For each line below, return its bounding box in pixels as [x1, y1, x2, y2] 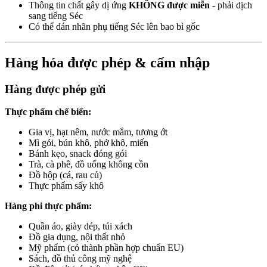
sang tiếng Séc [29, 10, 83, 21]
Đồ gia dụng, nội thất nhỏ [29, 232, 125, 243]
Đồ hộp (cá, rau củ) [29, 170, 102, 181]
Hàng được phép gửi [5, 82, 105, 95]
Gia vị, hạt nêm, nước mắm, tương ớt [29, 127, 167, 138]
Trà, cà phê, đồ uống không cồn [29, 159, 148, 170]
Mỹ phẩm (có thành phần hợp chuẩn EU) [29, 243, 184, 253]
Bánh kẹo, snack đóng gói [29, 148, 127, 159]
